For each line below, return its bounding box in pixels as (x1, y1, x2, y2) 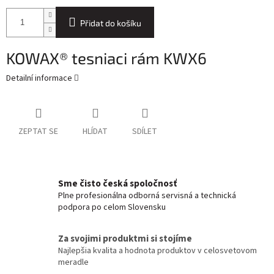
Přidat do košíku (80, 18, 141, 29)
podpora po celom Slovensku (58, 201, 166, 214)
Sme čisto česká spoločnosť (58, 177, 177, 191)
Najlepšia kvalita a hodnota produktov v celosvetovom (58, 245, 257, 257)
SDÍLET (132, 125, 157, 138)
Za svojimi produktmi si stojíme (58, 232, 192, 246)
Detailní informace (6, 72, 72, 85)
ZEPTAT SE (18, 125, 58, 138)
